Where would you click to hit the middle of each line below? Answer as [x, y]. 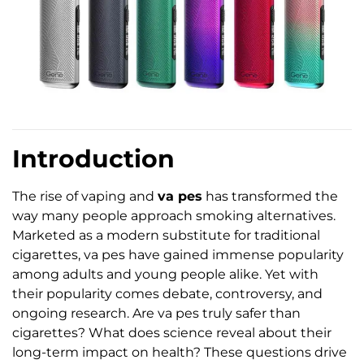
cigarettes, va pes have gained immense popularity [178, 255]
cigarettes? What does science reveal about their [172, 333]
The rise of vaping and [85, 197]
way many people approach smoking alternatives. [174, 216]
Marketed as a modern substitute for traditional [166, 236]
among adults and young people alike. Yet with [165, 275]
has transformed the [270, 197]
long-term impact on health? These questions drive [180, 353]
